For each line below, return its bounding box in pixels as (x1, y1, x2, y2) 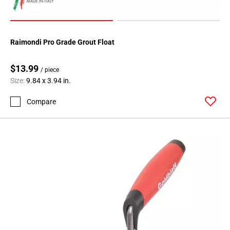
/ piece (41, 66, 59, 74)
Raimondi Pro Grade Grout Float (10, 38, 114, 47)
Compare (27, 97, 56, 106)
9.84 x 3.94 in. (26, 76, 71, 85)
